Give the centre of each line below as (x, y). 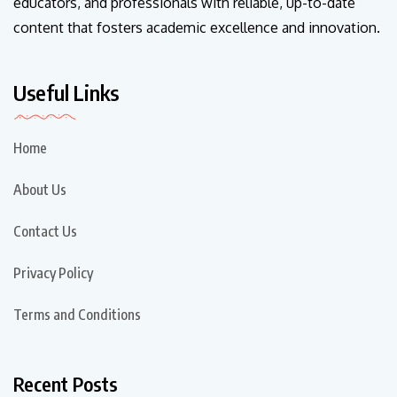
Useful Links (66, 93)
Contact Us (45, 232)
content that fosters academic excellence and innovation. (197, 28)
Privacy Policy (53, 273)
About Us (40, 190)
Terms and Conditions (77, 315)
